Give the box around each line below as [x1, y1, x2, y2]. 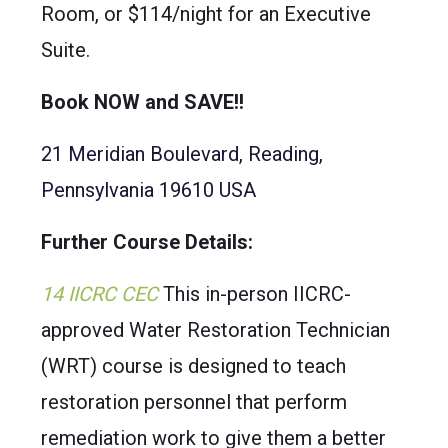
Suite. [40, 37, 90, 62]
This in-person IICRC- [162, 281, 351, 306]
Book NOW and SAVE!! [40, 89, 244, 114]
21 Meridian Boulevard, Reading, [40, 141, 323, 166]
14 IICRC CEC [40, 281, 163, 306]
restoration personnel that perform [40, 389, 347, 414]
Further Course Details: [40, 229, 253, 254]
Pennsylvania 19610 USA [40, 177, 256, 202]
